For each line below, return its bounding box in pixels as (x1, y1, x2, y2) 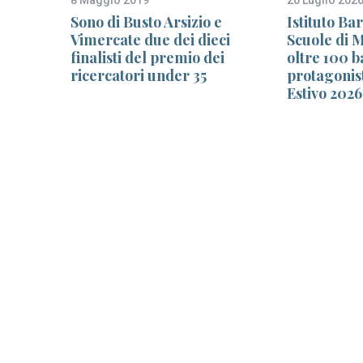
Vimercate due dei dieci (70, 29, 230, 49)
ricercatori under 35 (70, 65, 207, 85)
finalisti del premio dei (70, 47, 224, 67)
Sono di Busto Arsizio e (70, 11, 222, 32)
